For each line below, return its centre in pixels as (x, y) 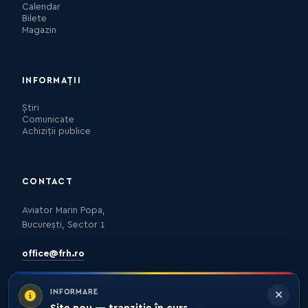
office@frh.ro (53, 253)
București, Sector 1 (63, 224)
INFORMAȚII (52, 80)
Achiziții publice (56, 131)
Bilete (34, 18)
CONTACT (47, 181)
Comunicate (48, 119)
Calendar (41, 7)
